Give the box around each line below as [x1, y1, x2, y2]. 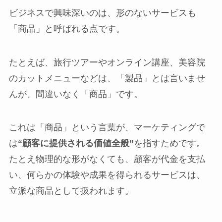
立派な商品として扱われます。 [8, 186, 134, 196]
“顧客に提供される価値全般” [17, 138, 134, 149]
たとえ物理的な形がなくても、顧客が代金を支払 [8, 154, 205, 165]
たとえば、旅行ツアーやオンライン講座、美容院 [8, 57, 205, 67]
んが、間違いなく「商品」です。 [8, 89, 143, 99]
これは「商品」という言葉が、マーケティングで [8, 122, 205, 133]
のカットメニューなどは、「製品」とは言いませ [8, 73, 205, 83]
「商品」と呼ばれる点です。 [8, 23, 125, 34]
